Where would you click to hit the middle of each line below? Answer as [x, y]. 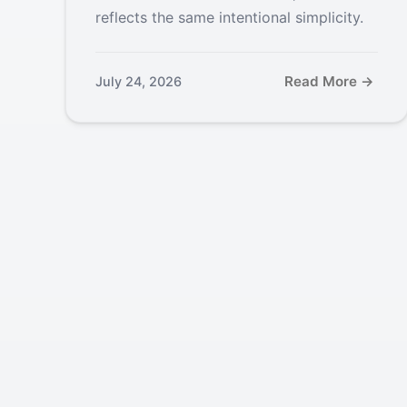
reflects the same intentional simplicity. [229, 17]
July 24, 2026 [139, 82]
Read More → [329, 81]
